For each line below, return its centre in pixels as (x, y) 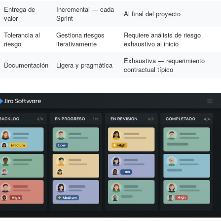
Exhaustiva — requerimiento (164, 60)
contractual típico (148, 69)
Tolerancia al (22, 35)
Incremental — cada (85, 9)
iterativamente (76, 44)
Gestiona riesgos (80, 35)
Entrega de (19, 9)
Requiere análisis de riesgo (162, 35)
